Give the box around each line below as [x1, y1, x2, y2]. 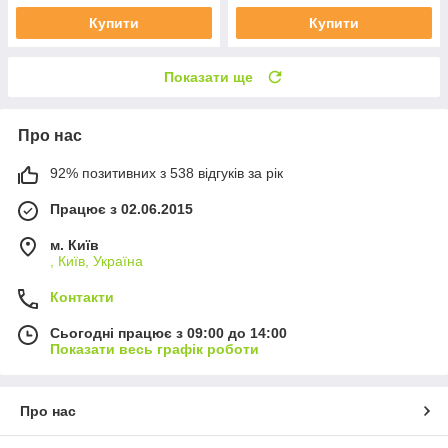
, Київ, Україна [50, 253, 143, 270]
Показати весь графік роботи [50, 341, 259, 358]
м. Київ [50, 237, 99, 254]
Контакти [50, 289, 114, 306]
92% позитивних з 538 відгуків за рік [50, 165, 283, 182]
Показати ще [164, 69, 253, 86]
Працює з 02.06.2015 [50, 201, 193, 218]
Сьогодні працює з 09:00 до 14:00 [50, 325, 287, 342]
